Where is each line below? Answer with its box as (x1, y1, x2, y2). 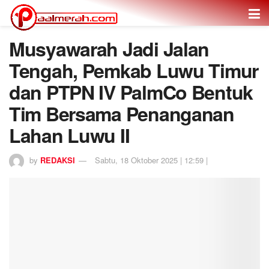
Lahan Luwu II (9, 121, 130, 149)
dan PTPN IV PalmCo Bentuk (9, 78, 253, 106)
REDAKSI (40, 154, 75, 166)
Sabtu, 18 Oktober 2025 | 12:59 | (95, 154, 208, 166)
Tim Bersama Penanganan (9, 100, 234, 127)
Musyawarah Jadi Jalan (9, 35, 210, 62)
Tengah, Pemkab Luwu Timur (9, 56, 258, 84)
